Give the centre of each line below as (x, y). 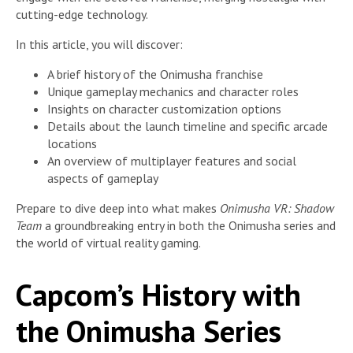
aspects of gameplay (103, 178)
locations (72, 143)
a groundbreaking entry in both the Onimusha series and (189, 225)
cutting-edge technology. (82, 14)
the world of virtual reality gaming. (108, 242)
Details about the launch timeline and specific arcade (188, 126)
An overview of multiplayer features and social (172, 160)
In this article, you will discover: (99, 44)
